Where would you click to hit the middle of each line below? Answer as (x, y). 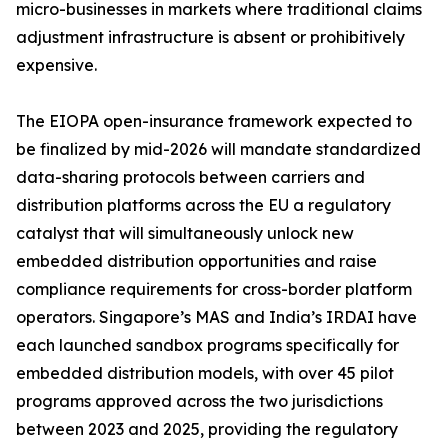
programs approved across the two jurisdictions (199, 401)
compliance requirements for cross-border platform (214, 289)
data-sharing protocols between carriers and (190, 177)
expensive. (56, 65)
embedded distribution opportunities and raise (196, 261)
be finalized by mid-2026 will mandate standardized (218, 149)
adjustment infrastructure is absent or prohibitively (210, 37)
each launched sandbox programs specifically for (207, 345)
